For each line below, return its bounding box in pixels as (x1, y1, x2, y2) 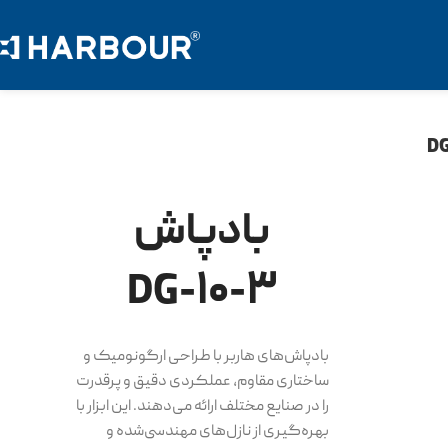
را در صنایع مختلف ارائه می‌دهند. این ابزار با (76, 395, 330, 418)
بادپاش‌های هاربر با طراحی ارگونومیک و (83, 345, 330, 368)
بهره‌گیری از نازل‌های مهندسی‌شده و (106, 420, 330, 443)
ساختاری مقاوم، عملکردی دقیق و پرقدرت (76, 370, 330, 393)
